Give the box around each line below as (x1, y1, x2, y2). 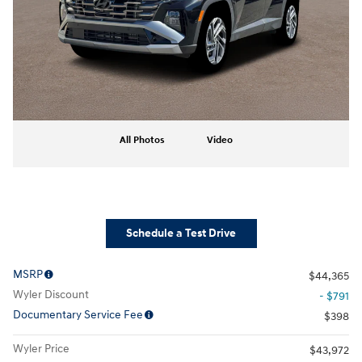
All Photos (120, 133, 165, 146)
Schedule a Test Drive (126, 226, 236, 241)
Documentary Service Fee (13, 308, 143, 322)
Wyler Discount (13, 288, 89, 302)
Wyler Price (13, 342, 69, 356)
